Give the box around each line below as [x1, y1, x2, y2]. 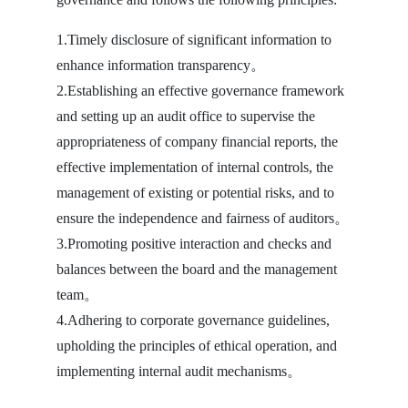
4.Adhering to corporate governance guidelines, [56, 312, 330, 328]
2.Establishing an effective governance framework [56, 83, 344, 98]
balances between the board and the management [56, 261, 337, 277]
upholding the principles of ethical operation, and [56, 338, 337, 353]
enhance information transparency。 [56, 57, 265, 73]
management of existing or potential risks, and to [56, 185, 334, 200]
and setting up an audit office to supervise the [56, 108, 315, 124]
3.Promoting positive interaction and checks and [56, 236, 331, 251]
